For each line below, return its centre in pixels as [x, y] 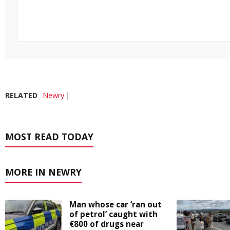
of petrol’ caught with [113, 214]
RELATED [21, 95]
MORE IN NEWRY [43, 172]
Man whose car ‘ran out [116, 205]
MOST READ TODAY [49, 137]
